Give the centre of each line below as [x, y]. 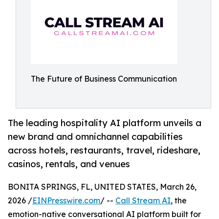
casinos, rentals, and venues [69, 164]
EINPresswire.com [66, 201]
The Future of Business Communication [104, 79]
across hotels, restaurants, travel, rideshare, [104, 150]
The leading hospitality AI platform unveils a [105, 123]
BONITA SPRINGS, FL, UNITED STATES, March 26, [102, 187]
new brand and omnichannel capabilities [95, 137]
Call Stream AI [143, 201]
